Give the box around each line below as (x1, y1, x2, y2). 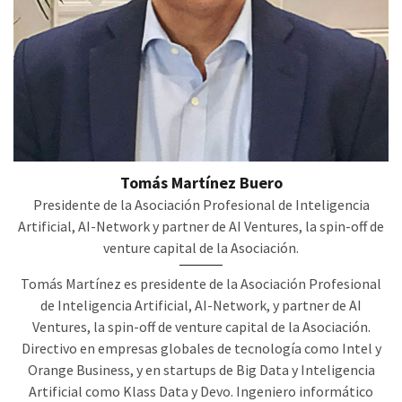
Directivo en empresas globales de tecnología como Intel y (21, 338, 381, 357)
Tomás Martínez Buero (119, 171, 283, 193)
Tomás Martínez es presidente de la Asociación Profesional (21, 274, 381, 293)
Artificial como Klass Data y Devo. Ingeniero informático (29, 381, 373, 400)
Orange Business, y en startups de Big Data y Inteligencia (27, 360, 375, 379)
